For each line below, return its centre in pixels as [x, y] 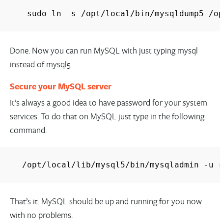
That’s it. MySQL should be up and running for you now [106, 201]
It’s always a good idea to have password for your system [108, 102]
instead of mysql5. [41, 64]
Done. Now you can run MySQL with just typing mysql [104, 50]
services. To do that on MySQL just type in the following [107, 116]
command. [28, 130]
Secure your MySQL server [60, 86]
